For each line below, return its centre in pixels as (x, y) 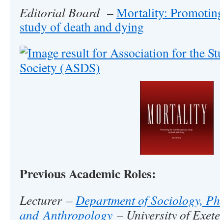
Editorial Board (61, 12)
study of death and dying (82, 27)
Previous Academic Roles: (88, 173)
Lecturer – (48, 200)
